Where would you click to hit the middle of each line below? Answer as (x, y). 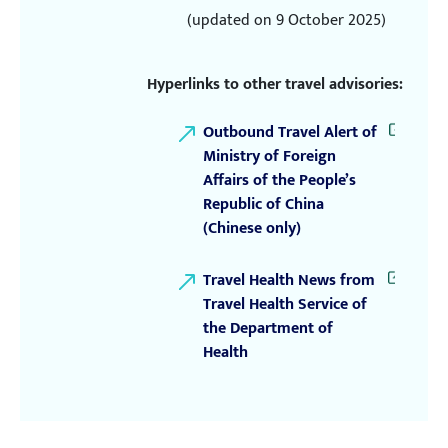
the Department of (268, 328)
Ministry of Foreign (269, 156)
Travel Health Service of (285, 304)
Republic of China (263, 204)
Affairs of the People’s (279, 180)
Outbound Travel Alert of (290, 132)
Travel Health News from (289, 280)
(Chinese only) (252, 228)
